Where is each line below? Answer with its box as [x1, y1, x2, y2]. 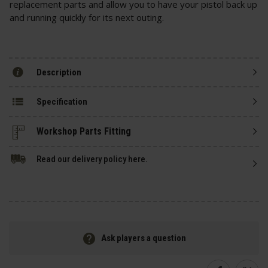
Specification [36, 96, 87, 107]
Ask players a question [101, 233, 186, 244]
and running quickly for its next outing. [10, 11, 164, 24]
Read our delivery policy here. [36, 154, 148, 165]
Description [36, 66, 81, 78]
